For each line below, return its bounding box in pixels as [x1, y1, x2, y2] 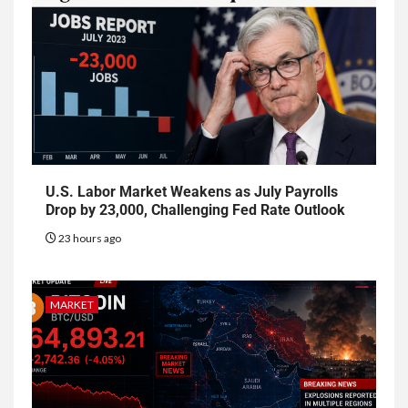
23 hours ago [56, 231, 121, 246]
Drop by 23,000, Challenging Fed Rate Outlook [46, 201, 345, 219]
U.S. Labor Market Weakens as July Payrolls [46, 183, 338, 201]
